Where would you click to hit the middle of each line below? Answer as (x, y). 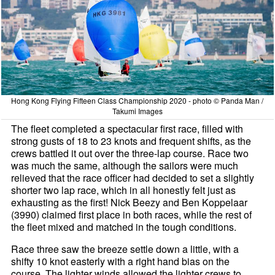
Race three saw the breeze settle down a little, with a (125, 249)
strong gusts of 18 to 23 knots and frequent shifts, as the (131, 141)
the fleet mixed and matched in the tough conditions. (124, 227)
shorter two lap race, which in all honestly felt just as (124, 190)
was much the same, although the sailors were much (125, 165)
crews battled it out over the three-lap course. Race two (130, 153)
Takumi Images (137, 110)
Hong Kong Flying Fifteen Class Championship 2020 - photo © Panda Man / (137, 100)
